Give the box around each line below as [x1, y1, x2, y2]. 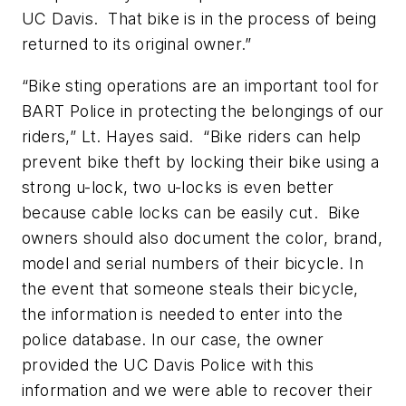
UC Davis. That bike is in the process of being [22, 9, 377, 29]
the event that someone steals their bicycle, [22, 279, 359, 299]
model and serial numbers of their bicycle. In [22, 254, 363, 274]
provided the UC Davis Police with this [22, 355, 314, 375]
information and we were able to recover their [22, 381, 372, 401]
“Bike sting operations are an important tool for [22, 76, 380, 96]
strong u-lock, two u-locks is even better [22, 178, 334, 198]
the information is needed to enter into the [22, 304, 343, 324]
